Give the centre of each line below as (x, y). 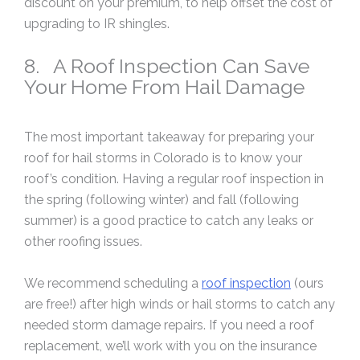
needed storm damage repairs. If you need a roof (169, 325)
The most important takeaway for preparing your (169, 137)
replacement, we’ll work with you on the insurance (170, 346)
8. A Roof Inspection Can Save (167, 65)
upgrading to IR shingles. (97, 24)
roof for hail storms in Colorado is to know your (163, 158)
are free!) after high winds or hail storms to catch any (180, 304)
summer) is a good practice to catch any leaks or (169, 221)
